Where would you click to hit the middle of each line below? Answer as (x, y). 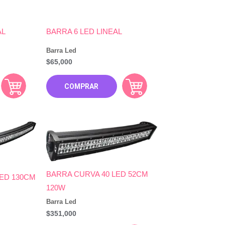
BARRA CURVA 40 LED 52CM (97, 174)
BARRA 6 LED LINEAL (84, 32)
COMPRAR (82, 86)
